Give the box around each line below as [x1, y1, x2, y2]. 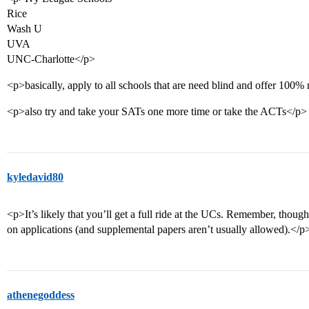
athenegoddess [7, 289, 74, 301]
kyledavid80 [7, 171, 63, 183]
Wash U [7, 23, 42, 34]
